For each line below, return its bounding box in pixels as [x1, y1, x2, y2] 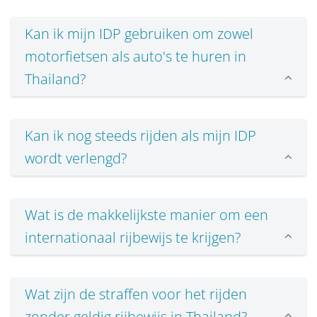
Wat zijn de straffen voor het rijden [25, 284, 247, 304]
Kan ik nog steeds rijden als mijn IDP [25, 126, 256, 146]
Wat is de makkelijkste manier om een [25, 205, 268, 225]
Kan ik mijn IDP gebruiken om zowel [25, 24, 253, 44]
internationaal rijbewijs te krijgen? [25, 228, 241, 248]
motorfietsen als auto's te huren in [25, 47, 246, 67]
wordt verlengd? [25, 149, 127, 168]
